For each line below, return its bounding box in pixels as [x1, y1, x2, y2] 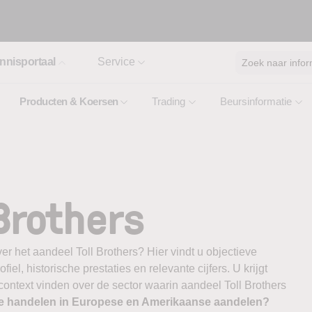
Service [97, 56, 135, 68]
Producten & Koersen [19, 95, 118, 107]
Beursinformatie [220, 95, 292, 107]
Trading [152, 95, 185, 107]
